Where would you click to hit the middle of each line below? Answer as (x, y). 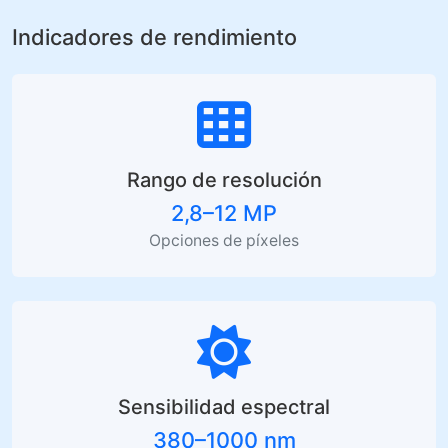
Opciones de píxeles (224, 240)
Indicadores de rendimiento (154, 36)
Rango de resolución (224, 179)
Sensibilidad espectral (224, 406)
